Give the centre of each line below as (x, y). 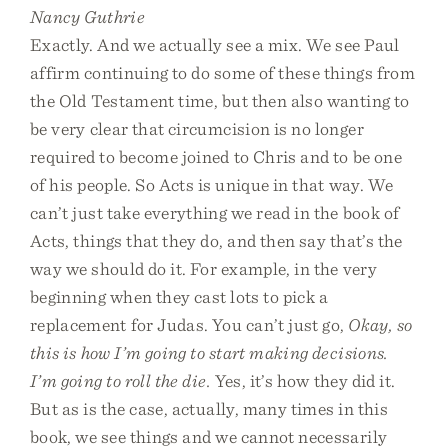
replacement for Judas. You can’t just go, (189, 324)
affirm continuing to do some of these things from (222, 72)
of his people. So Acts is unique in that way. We (212, 184)
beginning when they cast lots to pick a (179, 296)
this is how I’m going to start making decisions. (209, 352)
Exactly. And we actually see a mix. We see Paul (215, 44)
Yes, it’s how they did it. (303, 380)
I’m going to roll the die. (120, 380)
